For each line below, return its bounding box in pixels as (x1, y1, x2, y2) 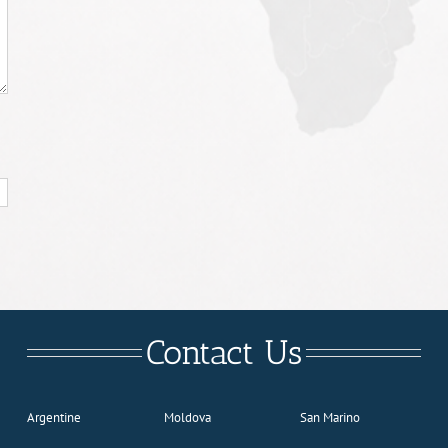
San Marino (300, 408, 361, 426)
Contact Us (146, 331, 302, 373)
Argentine (27, 408, 82, 426)
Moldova (163, 408, 211, 426)
